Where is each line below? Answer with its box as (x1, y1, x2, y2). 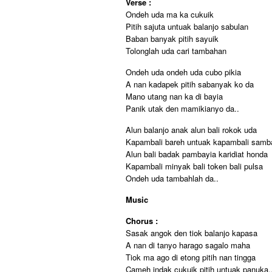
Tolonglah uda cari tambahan (126, 45, 226, 56)
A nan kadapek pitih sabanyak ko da (126, 78, 254, 90)
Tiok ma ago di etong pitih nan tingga (126, 251, 256, 263)
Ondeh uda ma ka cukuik (126, 8, 214, 20)
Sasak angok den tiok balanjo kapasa (126, 227, 257, 239)
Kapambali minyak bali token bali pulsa (126, 160, 263, 172)
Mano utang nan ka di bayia (126, 90, 223, 102)
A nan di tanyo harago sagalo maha (126, 239, 250, 251)
